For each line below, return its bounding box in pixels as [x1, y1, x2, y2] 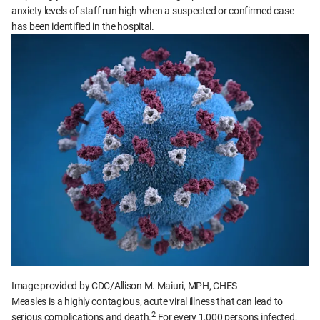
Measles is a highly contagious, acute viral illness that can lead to [11, 296, 283, 308]
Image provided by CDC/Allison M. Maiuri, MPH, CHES [11, 280, 237, 292]
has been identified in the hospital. [11, 21, 154, 32]
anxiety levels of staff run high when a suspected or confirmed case [11, 5, 294, 16]
